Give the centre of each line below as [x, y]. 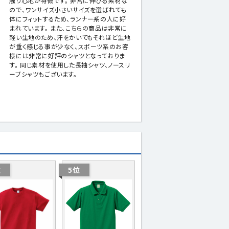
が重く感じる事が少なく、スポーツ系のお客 [69, 46]
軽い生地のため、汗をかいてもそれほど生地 [70, 37]
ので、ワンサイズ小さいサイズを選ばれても [68, 9]
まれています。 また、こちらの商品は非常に [68, 28]
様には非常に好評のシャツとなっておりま [67, 55]
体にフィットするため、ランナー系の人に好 [68, 18]
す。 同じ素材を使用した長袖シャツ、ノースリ [70, 64]
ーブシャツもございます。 [43, 74]
